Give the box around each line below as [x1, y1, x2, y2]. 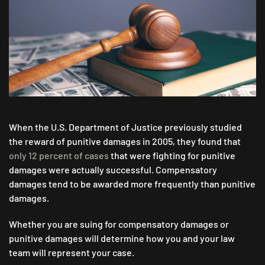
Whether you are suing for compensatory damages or [9, 218, 229, 230]
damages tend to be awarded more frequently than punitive [9, 178, 256, 190]
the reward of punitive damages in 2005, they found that [9, 135, 241, 147]
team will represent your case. [9, 247, 134, 258]
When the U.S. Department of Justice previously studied [9, 121, 242, 133]
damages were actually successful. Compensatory [9, 164, 217, 176]
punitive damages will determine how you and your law [9, 232, 235, 244]
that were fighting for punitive [109, 150, 235, 161]
